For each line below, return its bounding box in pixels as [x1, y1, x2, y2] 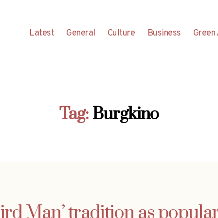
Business [147, 27, 181, 39]
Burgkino [92, 103, 159, 125]
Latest [29, 27, 54, 39]
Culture [107, 27, 135, 39]
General [66, 27, 95, 39]
